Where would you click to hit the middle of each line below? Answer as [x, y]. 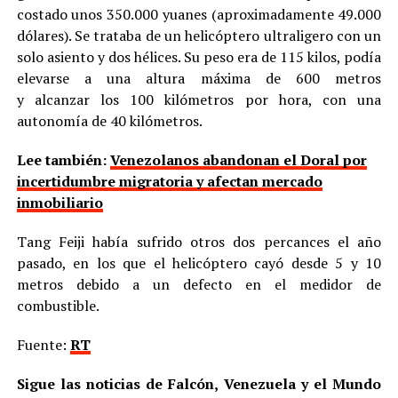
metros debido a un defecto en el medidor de [199, 284]
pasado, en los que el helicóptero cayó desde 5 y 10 [199, 263]
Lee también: [63, 159]
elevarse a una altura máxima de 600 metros [199, 78]
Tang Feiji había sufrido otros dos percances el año [199, 241]
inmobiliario [60, 202]
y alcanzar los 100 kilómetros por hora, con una [199, 99]
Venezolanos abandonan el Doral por [238, 159]
